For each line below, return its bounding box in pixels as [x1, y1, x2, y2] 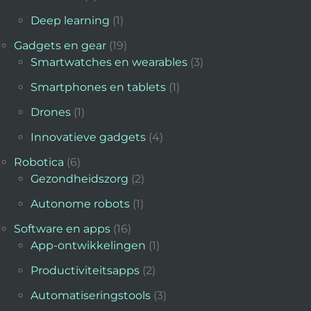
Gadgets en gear [14, 39, 106, 53]
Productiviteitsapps [31, 264, 140, 278]
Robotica [14, 155, 64, 169]
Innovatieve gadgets [31, 131, 146, 144]
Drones [31, 106, 71, 119]
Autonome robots [31, 197, 130, 211]
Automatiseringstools [31, 289, 151, 303]
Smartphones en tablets [31, 81, 166, 94]
